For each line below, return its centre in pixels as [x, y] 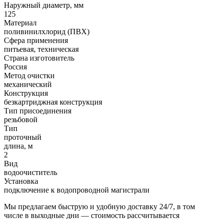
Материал [20, 22]
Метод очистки [29, 75]
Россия [15, 66]
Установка [21, 181]
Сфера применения [36, 40]
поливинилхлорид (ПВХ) [47, 31]
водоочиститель [31, 172]
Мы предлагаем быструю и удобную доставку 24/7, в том [99, 206]
